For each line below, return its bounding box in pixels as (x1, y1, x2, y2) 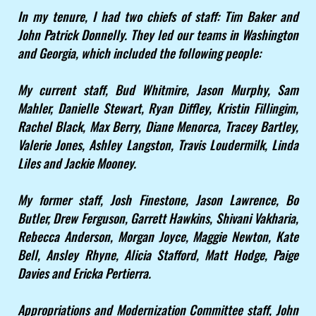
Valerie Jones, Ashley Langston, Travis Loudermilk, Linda (18, 135, 298, 154)
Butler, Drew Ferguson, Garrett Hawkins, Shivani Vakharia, (18, 209, 298, 228)
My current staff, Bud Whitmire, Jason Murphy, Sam (18, 80, 298, 99)
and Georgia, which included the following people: (18, 44, 261, 63)
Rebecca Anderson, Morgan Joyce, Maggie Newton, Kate (18, 227, 298, 246)
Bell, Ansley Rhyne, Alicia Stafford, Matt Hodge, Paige (18, 245, 298, 265)
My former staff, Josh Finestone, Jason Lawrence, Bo (18, 190, 298, 209)
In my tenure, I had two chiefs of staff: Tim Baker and (18, 7, 298, 26)
